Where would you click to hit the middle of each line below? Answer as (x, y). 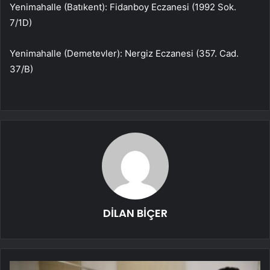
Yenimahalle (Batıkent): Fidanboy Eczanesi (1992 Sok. (123, 7)
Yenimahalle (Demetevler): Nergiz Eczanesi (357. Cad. (124, 54)
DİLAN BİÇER (135, 213)
